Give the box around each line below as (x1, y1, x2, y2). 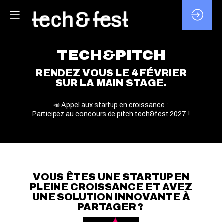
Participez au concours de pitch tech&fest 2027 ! (32, 111, 190, 118)
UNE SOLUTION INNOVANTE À (32, 191, 190, 202)
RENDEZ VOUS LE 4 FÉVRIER (35, 67, 187, 79)
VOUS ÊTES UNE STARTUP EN (32, 171, 190, 182)
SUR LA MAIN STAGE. (55, 77, 166, 89)
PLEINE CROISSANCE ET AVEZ (30, 181, 192, 192)
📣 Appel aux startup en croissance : (53, 101, 169, 109)
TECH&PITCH (56, 47, 166, 63)
